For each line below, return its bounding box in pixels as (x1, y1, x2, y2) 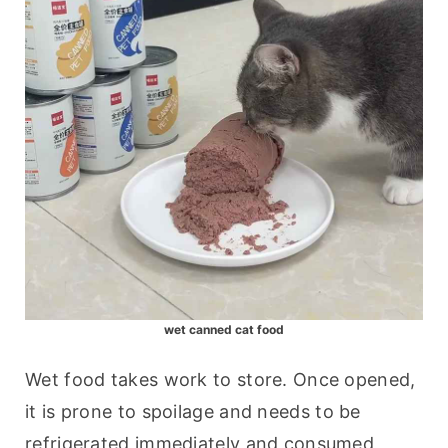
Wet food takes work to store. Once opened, (25, 369, 416, 391)
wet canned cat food (164, 322, 284, 338)
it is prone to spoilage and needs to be (25, 401, 361, 423)
